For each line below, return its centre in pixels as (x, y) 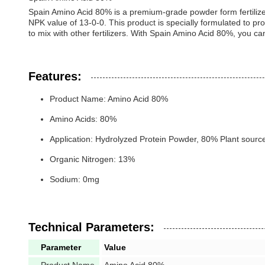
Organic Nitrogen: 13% (92, 159)
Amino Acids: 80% (83, 119)
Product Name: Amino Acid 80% (109, 99)
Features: (55, 76)
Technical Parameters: (91, 227)
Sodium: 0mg (75, 179)
